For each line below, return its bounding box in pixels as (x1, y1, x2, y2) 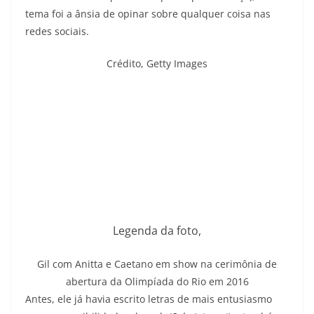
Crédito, (107, 57, 146, 70)
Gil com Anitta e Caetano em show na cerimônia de (37, 257, 277, 271)
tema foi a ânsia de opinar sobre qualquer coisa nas (25, 7, 271, 20)
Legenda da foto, (113, 222, 201, 238)
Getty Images (146, 57, 207, 70)
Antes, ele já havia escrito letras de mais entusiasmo (25, 292, 272, 306)
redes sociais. (25, 25, 89, 38)
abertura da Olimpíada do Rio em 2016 (65, 274, 249, 288)
